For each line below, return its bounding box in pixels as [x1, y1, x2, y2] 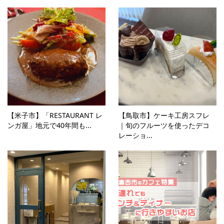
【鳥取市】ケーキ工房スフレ [118, 110, 210, 120]
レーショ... [118, 130, 153, 140]
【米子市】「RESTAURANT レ [7, 110, 102, 120]
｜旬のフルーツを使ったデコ [118, 120, 210, 130]
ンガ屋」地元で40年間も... [7, 120, 91, 130]
